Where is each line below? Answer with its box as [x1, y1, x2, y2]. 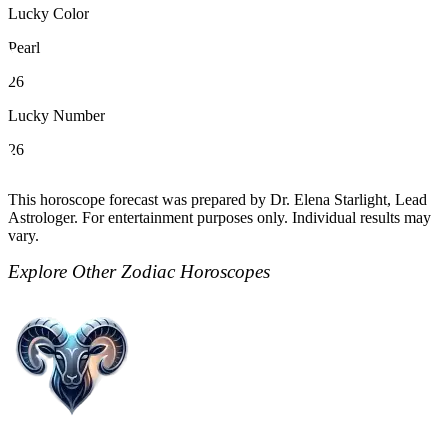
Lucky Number [8, 106, 105, 124]
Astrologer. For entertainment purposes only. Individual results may [8, 208, 431, 226]
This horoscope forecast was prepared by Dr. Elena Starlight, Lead [8, 190, 427, 208]
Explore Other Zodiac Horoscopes [8, 260, 270, 282]
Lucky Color [8, 4, 89, 22]
